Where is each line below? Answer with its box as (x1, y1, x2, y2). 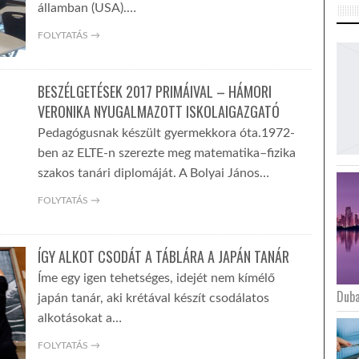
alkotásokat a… (37, 312, 122, 325)
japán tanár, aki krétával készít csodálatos (37, 292, 269, 305)
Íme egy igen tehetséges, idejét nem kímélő (37, 272, 275, 284)
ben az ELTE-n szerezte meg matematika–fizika (37, 147, 296, 159)
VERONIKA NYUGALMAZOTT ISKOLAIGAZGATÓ (37, 101, 280, 122)
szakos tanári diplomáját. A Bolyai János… (37, 167, 269, 179)
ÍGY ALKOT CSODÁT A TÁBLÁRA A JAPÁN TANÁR (37, 246, 289, 267)
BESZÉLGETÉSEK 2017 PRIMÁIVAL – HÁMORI (37, 81, 272, 102)
